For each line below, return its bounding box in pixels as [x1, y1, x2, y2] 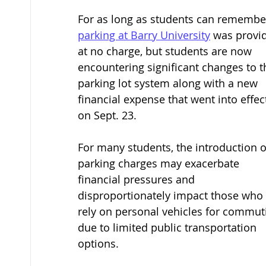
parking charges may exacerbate [78, 156, 242, 170]
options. [78, 236, 122, 251]
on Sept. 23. [78, 108, 140, 122]
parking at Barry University [78, 28, 210, 42]
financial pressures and [78, 172, 198, 186]
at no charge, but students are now [78, 44, 255, 58]
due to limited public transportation [78, 220, 259, 235]
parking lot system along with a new [78, 76, 261, 90]
